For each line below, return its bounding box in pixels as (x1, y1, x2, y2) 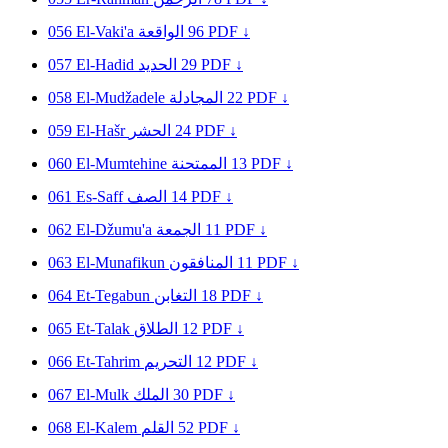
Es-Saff (76, 187, 127, 205)
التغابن (154, 286, 197, 304)
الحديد (138, 55, 177, 73)
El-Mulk (76, 385, 133, 403)
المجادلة (169, 88, 223, 106)
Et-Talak (76, 319, 134, 337)
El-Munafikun (76, 253, 169, 271)
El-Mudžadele (76, 88, 169, 106)
